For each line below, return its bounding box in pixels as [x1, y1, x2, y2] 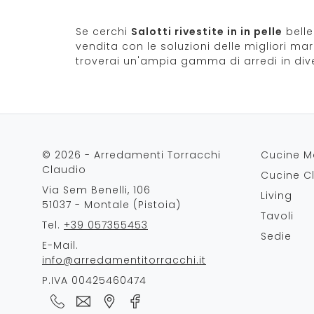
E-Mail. [42, 238, 78, 252]
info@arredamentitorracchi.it [42, 253, 206, 267]
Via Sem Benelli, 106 [42, 183, 151, 197]
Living [261, 189, 292, 203]
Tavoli [261, 209, 294, 223]
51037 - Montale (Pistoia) [42, 198, 181, 212]
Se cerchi [76, 25, 131, 39]
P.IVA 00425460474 [42, 273, 146, 287]
